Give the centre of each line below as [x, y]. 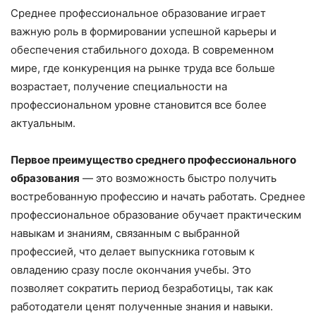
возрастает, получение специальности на [119, 86]
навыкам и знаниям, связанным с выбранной [125, 233]
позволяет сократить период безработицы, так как [142, 288]
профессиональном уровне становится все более [139, 105]
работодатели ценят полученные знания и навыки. [142, 306]
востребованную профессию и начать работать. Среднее [158, 196]
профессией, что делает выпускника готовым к [133, 251]
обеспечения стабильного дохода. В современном [142, 50]
